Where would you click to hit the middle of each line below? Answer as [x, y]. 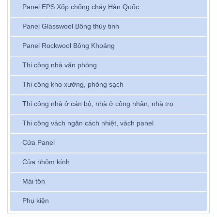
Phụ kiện [36, 201]
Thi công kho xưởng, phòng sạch [73, 85]
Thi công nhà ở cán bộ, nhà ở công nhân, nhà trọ [98, 104]
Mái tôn [34, 181]
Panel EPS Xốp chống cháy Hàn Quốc [81, 7]
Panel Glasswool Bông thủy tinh [71, 26]
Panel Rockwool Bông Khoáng [69, 46]
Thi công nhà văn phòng [60, 65]
